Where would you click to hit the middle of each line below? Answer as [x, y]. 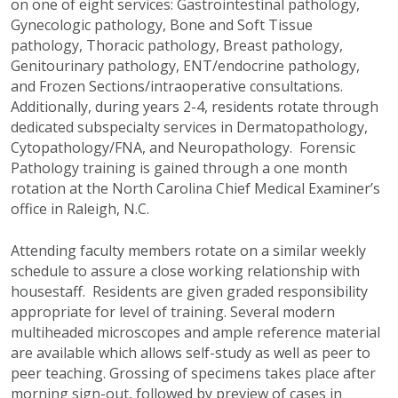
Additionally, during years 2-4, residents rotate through [195, 107]
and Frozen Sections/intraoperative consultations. [179, 87]
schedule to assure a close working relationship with [185, 271]
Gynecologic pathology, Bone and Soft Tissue [162, 25]
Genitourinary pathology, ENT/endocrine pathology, [185, 66]
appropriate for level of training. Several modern [173, 312]
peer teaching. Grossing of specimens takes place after [193, 374]
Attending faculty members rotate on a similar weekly [188, 251]
